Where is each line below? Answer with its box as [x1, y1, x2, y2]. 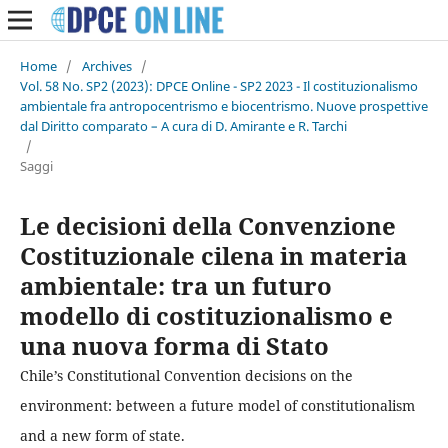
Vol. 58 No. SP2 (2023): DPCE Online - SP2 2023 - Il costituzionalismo [19, 76, 418, 95]
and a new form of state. [19, 425, 185, 445]
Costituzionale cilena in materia [19, 238, 407, 272]
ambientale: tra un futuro [19, 268, 332, 302]
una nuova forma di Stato [19, 328, 329, 362]
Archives [81, 56, 132, 75]
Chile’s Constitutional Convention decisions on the [19, 365, 353, 385]
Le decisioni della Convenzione [19, 208, 396, 242]
